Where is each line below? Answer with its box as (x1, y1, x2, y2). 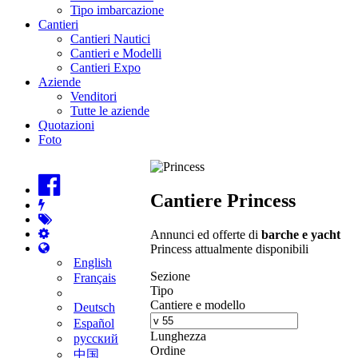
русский (74, 332, 118, 345)
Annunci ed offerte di (150, 227, 261, 241)
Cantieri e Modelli (70, 46, 161, 60)
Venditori (70, 89, 117, 103)
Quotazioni (38, 117, 94, 132)
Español (74, 316, 114, 330)
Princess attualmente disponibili (150, 241, 308, 256)
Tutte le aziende (70, 103, 149, 117)
